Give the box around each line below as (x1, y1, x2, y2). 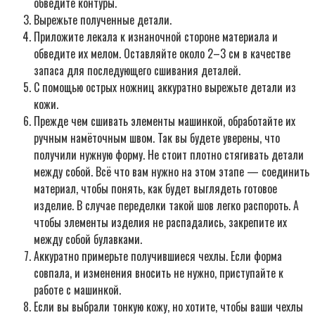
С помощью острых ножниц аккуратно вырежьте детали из (34, 78, 296, 96)
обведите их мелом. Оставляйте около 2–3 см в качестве (34, 44, 290, 62)
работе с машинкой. (34, 281, 121, 298)
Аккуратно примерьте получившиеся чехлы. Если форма (34, 247, 282, 264)
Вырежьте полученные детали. (34, 11, 172, 28)
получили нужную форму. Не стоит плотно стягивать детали (34, 146, 304, 163)
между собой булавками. (34, 230, 142, 247)
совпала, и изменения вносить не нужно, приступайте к (34, 264, 283, 281)
